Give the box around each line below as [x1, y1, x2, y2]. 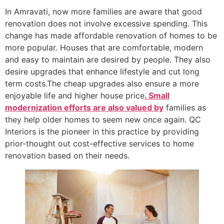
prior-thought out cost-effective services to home [5, 138, 194, 148]
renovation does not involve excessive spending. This [5, 18, 207, 28]
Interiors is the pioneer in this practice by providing [5, 126, 199, 136]
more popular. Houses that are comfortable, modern [5, 42, 203, 52]
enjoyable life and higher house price [5, 90, 144, 100]
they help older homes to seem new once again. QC [5, 114, 201, 124]
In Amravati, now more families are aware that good [5, 6, 202, 16]
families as [163, 102, 206, 112]
